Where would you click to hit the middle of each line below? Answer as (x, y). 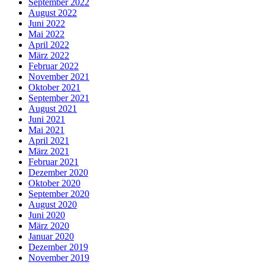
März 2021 (49, 151)
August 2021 (53, 109)
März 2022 (49, 56)
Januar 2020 (51, 237)
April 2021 (49, 141)
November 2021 (59, 77)
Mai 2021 (46, 130)
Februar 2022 (54, 66)
